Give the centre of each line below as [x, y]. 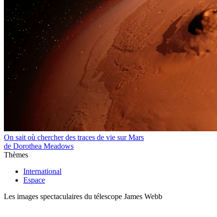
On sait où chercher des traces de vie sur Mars [74, 138]
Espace [34, 180]
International [42, 171]
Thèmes [16, 155]
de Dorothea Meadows [39, 146]
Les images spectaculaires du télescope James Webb [83, 197]
